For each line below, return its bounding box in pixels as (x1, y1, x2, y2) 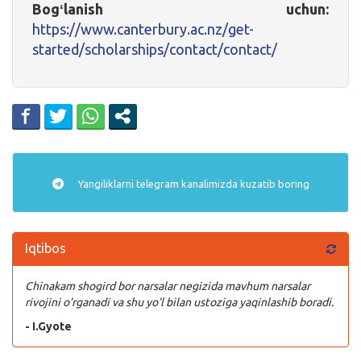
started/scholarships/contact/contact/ (32, 40, 277, 57)
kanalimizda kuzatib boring (178, 177, 309, 189)
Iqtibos (25, 240, 66, 255)
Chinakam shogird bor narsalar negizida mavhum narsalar (25, 279, 310, 293)
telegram (135, 177, 179, 189)
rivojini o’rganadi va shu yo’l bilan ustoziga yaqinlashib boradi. (25, 295, 334, 309)
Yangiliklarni (75, 177, 136, 189)
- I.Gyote (25, 319, 72, 333)
